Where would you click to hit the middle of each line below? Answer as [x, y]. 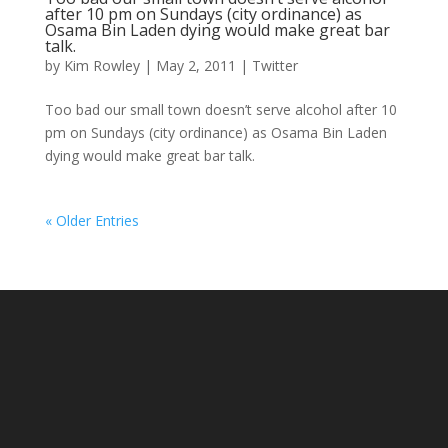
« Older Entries [91, 220]
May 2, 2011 [195, 65]
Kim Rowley [101, 65]
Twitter [274, 65]
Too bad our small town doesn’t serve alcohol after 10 [220, 109]
